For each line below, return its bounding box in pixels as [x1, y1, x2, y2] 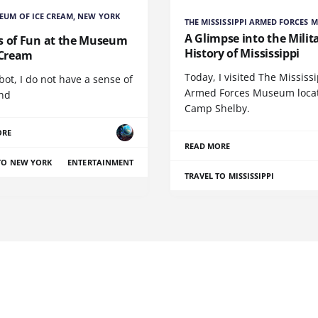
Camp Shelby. [185, 102, 250, 116]
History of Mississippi [185, 45, 300, 62]
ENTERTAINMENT [67, 157, 133, 168]
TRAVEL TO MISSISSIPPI [185, 170, 275, 182]
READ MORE [185, 141, 231, 152]
